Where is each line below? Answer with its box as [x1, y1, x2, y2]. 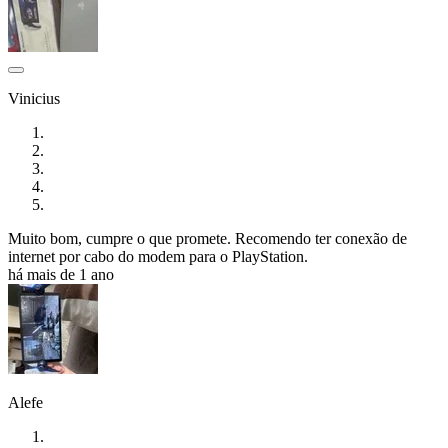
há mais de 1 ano [8, 265, 114, 283]
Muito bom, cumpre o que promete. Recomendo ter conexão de [8, 229, 407, 247]
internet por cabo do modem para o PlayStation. [8, 247, 308, 265]
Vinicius [8, 89, 60, 107]
